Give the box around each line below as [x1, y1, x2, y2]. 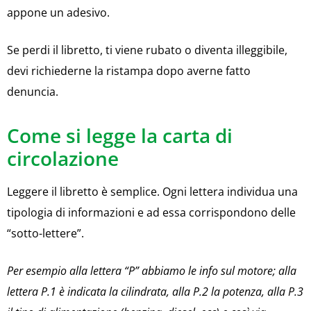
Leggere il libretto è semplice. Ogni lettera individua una [7, 183, 298, 199]
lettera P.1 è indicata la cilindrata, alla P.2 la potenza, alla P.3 [7, 283, 303, 299]
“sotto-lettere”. [7, 225, 84, 241]
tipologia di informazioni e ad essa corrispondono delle [7, 204, 296, 220]
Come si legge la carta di [7, 121, 233, 149]
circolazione [7, 144, 119, 171]
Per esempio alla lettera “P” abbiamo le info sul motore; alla [7, 262, 296, 278]
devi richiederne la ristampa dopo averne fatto [7, 62, 251, 78]
